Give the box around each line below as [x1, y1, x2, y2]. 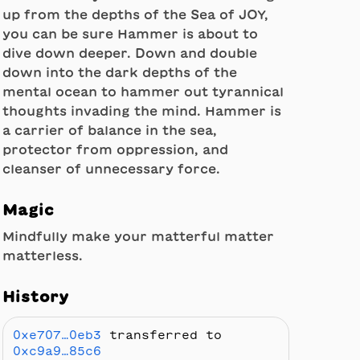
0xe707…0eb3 [12, 329, 101, 341]
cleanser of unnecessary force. [2, 162, 220, 175]
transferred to [100, 329, 222, 341]
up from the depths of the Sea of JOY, [2, 8, 268, 21]
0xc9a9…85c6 [12, 346, 101, 357]
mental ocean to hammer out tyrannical [2, 85, 284, 98]
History [2, 288, 69, 304]
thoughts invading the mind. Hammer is [2, 104, 281, 117]
